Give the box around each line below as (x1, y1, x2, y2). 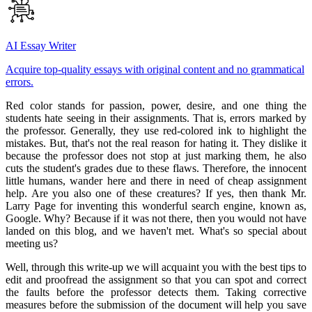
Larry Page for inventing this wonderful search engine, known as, (6, 199, 306, 212)
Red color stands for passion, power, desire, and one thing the (6, 99, 306, 111)
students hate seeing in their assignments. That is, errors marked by (6, 111, 306, 124)
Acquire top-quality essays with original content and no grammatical (6, 63, 304, 75)
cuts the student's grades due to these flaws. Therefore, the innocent (6, 162, 306, 174)
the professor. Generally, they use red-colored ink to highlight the (6, 124, 306, 136)
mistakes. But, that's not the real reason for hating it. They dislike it (6, 136, 306, 149)
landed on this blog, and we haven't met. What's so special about (6, 224, 306, 237)
